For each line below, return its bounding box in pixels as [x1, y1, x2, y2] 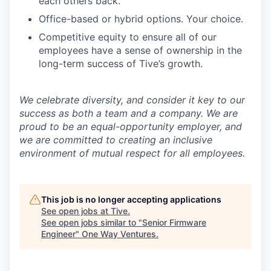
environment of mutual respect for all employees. [19, 147, 245, 159]
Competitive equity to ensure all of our [39, 31, 217, 43]
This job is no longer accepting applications [41, 194, 221, 204]
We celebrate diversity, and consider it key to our [19, 94, 245, 106]
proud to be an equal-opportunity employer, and [19, 120, 242, 132]
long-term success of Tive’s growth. [39, 57, 203, 70]
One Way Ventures [82, 229, 156, 239]
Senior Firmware [142, 217, 206, 227]
